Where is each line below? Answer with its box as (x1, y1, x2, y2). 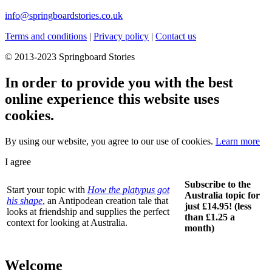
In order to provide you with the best (5, 75, 233, 91)
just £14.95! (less (185, 201, 251, 212)
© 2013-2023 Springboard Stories (5, 52, 135, 63)
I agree (5, 157, 31, 168)
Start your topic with (7, 185, 87, 195)
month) (185, 223, 214, 234)
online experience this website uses (5, 91, 219, 107)
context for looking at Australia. (7, 217, 130, 228)
